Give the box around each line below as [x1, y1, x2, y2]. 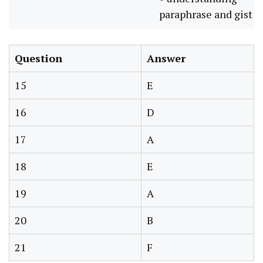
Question [15, 50, 62, 65]
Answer [147, 50, 186, 65]
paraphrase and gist [159, 6, 252, 21]
